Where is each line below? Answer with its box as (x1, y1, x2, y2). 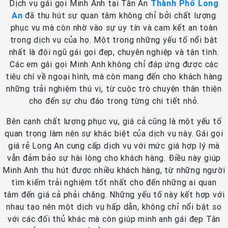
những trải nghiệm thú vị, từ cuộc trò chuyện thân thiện (6, 83, 222, 94)
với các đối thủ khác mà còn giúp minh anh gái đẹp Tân (7, 214, 221, 224)
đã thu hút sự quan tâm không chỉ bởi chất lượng (22, 10, 216, 21)
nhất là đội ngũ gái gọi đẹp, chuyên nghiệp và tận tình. (9, 47, 219, 58)
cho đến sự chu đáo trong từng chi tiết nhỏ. (28, 96, 199, 106)
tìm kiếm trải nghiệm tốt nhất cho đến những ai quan (11, 177, 217, 188)
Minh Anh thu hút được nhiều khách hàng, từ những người (3, 165, 225, 176)
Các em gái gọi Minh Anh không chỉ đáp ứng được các (10, 59, 218, 70)
